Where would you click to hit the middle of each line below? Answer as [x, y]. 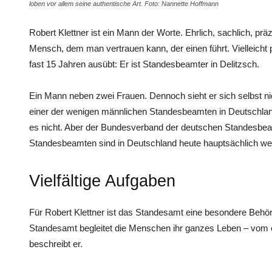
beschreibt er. [56, 244]
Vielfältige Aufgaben [102, 181]
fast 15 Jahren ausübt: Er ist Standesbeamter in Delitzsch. [144, 64]
